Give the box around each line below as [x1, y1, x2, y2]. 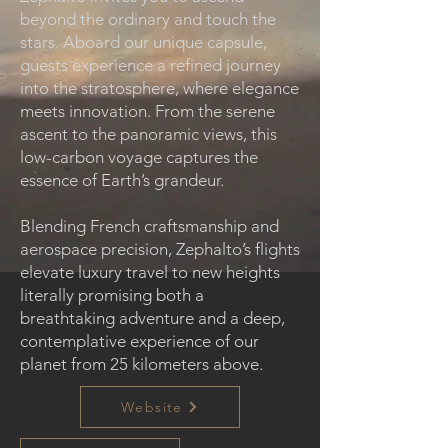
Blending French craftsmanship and [20, 216, 279, 236]
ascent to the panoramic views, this [20, 124, 277, 144]
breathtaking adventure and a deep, [20, 308, 285, 328]
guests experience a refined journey [20, 55, 281, 75]
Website [121, 398, 183, 416]
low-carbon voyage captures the [20, 147, 258, 167]
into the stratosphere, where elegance [20, 78, 299, 98]
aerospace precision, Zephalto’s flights [20, 239, 300, 259]
